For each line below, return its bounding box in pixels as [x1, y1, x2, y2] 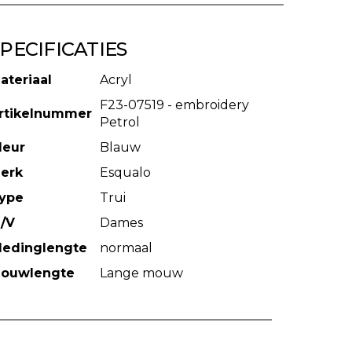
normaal [99, 240, 152, 255]
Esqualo [99, 165, 151, 180]
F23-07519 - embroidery [99, 97, 249, 112]
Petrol [99, 115, 140, 130]
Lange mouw [99, 266, 183, 280]
